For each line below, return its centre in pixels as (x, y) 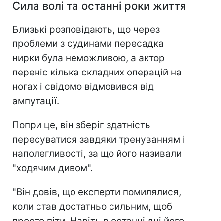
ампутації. (36, 101)
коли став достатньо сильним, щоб (92, 207)
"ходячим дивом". (53, 168)
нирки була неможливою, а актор (89, 58)
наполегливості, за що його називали (97, 154)
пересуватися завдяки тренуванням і (99, 140)
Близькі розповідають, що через (86, 30)
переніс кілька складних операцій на (97, 73)
